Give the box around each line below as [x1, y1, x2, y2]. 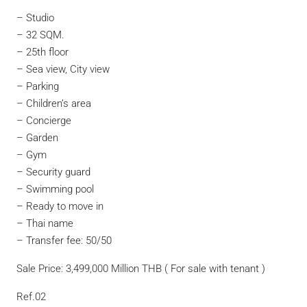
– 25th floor [16, 46, 69, 58]
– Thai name [16, 217, 73, 230]
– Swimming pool [16, 183, 94, 195]
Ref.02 [16, 291, 46, 303]
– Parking [16, 80, 59, 93]
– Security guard [16, 166, 90, 178]
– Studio [16, 12, 54, 24]
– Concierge [16, 114, 71, 127]
